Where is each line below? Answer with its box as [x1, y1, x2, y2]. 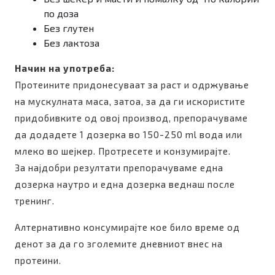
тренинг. [15, 195, 55, 206]
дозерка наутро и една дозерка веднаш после [15, 179, 235, 190]
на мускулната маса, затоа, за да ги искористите [15, 96, 246, 107]
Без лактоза [44, 37, 99, 48]
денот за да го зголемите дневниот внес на [15, 238, 223, 249]
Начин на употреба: [15, 63, 115, 74]
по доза [44, 7, 79, 19]
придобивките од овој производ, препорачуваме [15, 112, 248, 123]
